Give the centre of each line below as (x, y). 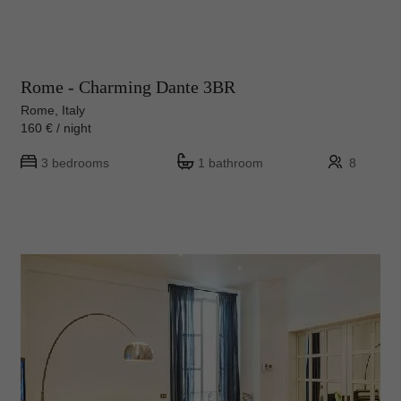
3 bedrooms (75, 163)
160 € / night (63, 128)
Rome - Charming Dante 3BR (128, 87)
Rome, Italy (53, 111)
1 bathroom (230, 163)
